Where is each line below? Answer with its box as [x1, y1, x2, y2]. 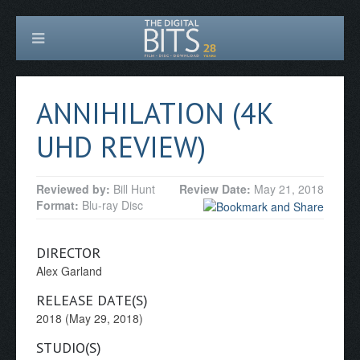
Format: [36, 197, 82, 213]
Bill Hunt [113, 181, 155, 197]
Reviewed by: [36, 181, 113, 197]
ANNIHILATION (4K [36, 94, 273, 132]
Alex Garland [36, 263, 102, 280]
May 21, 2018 [254, 181, 324, 197]
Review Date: [179, 181, 254, 197]
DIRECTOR [36, 243, 100, 263]
